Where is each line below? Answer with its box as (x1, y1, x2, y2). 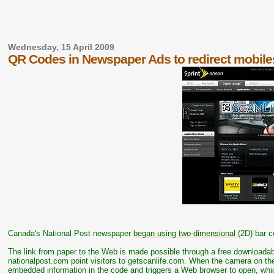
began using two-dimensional (133, 229, 239, 238)
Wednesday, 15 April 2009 (8, 43, 115, 52)
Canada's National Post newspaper (8, 229, 134, 238)
